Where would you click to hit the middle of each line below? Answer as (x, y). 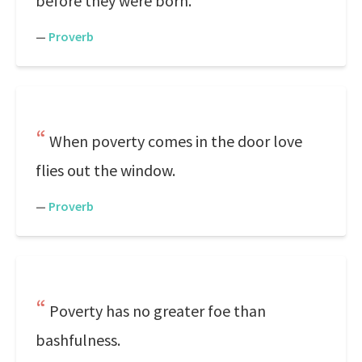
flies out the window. (105, 170)
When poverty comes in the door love (176, 141)
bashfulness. (78, 340)
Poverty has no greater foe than (158, 311)
